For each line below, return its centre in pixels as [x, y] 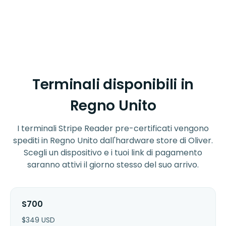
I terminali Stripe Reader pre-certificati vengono [113, 128]
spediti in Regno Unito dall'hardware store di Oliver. [113, 140]
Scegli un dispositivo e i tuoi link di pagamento [113, 152]
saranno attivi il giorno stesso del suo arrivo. [113, 164]
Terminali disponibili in [113, 84]
